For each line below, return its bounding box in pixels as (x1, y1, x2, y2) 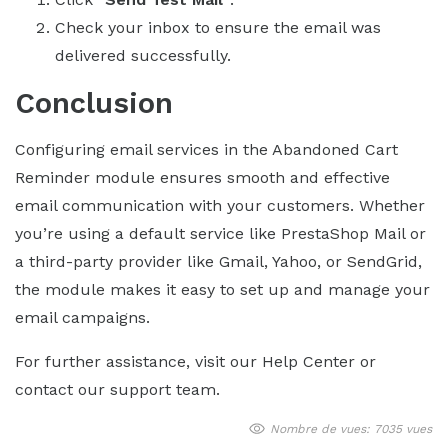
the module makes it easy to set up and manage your (15, 279, 430, 299)
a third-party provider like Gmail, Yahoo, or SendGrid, (15, 251, 422, 271)
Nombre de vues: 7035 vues (269, 421, 432, 436)
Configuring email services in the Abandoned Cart (15, 139, 398, 159)
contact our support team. (15, 379, 220, 399)
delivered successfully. (55, 45, 231, 65)
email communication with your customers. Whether (15, 195, 425, 215)
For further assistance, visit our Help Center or (15, 351, 376, 371)
